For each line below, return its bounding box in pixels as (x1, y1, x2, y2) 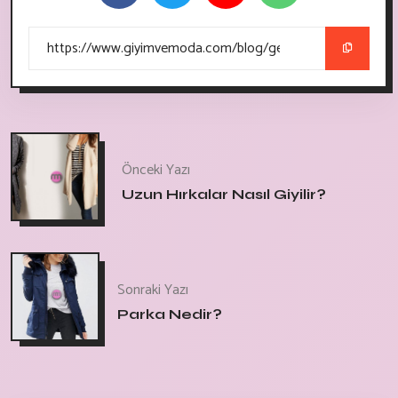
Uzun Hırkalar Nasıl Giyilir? (122, 185, 326, 203)
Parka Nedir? (117, 305, 222, 322)
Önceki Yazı (122, 157, 190, 182)
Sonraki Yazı (117, 277, 188, 302)
